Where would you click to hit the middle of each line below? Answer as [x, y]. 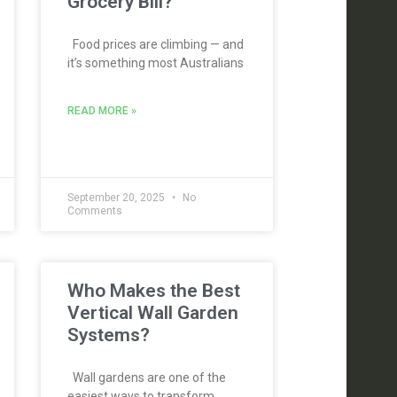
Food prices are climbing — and [155, 44]
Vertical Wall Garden [152, 313]
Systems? [108, 335]
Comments [94, 211]
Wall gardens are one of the [146, 378]
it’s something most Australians [155, 63]
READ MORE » [101, 111]
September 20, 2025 [117, 198]
